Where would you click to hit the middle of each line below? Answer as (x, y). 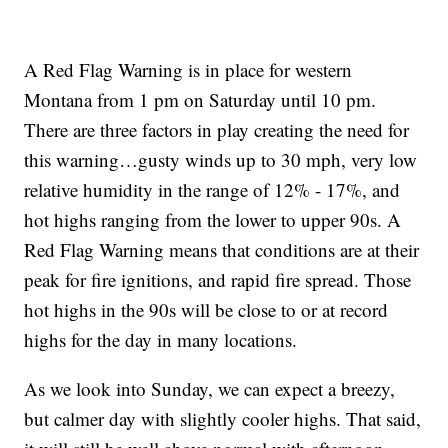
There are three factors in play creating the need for (217, 130)
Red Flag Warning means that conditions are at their (222, 250)
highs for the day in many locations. (161, 340)
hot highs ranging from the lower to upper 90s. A (213, 220)
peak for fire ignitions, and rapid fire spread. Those (218, 280)
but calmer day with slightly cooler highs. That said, (223, 419)
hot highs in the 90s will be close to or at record (206, 310)
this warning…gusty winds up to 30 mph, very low (221, 160)
